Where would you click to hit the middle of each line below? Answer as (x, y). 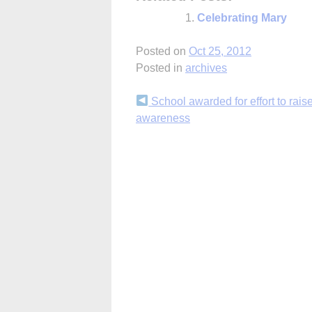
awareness (163, 118)
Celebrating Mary (242, 17)
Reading (168, 130)
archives (206, 68)
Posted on (162, 51)
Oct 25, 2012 (220, 51)
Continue (172, 104)
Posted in (161, 68)
